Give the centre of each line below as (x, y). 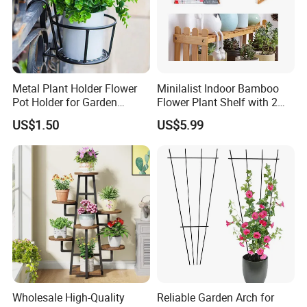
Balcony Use (42, 115)
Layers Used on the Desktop (224, 115)
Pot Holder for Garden (65, 102)
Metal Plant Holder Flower (75, 88)
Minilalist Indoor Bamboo (218, 88)
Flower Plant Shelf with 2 (217, 102)
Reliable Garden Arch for (215, 298)
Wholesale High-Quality (69, 298)
